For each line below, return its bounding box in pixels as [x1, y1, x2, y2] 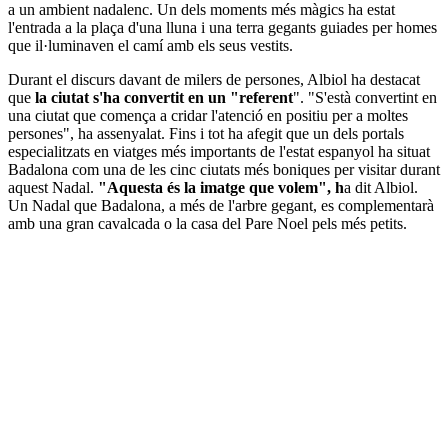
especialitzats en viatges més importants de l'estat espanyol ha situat [8, 142, 430, 160]
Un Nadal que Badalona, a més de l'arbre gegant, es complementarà [8, 196, 434, 214]
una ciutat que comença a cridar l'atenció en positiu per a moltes [8, 106, 408, 124]
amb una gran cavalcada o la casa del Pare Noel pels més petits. [8, 214, 407, 232]
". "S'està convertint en [293, 88, 437, 106]
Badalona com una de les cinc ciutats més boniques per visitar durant [8, 160, 440, 178]
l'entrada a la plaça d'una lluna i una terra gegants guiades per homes [8, 18, 437, 36]
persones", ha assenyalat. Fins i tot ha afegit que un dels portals [8, 124, 404, 142]
